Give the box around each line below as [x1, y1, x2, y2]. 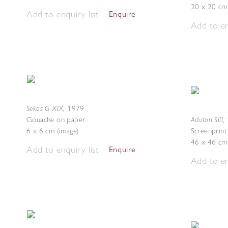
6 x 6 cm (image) [26, 126, 79, 135]
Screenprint [190, 126, 227, 135]
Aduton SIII [190, 115, 223, 124]
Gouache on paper [26, 115, 85, 124]
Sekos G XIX [26, 103, 64, 113]
